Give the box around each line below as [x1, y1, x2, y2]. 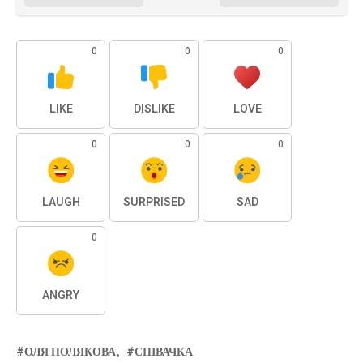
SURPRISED [123, 194, 185, 211]
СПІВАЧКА [135, 344, 193, 361]
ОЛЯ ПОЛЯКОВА [24, 344, 116, 361]
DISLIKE [133, 100, 175, 118]
